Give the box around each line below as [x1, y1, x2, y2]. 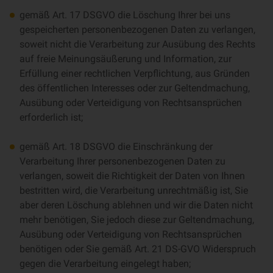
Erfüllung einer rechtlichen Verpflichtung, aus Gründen [19, 68, 250, 79]
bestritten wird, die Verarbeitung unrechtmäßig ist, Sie [19, 185, 248, 196]
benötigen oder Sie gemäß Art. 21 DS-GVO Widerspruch [19, 243, 256, 255]
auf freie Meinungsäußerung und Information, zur [19, 53, 232, 65]
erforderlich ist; [19, 112, 83, 123]
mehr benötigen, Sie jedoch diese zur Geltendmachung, [19, 214, 254, 225]
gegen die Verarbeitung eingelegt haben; [19, 258, 191, 269]
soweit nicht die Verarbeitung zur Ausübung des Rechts [19, 38, 255, 50]
